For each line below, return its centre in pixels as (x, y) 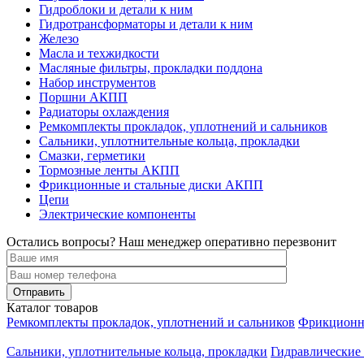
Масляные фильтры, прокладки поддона (151, 68)
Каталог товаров (52, 308)
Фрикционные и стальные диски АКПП (151, 185)
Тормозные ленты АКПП (109, 171)
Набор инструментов (97, 83)
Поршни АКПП (83, 97)
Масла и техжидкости (99, 54)
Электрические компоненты (117, 214)
